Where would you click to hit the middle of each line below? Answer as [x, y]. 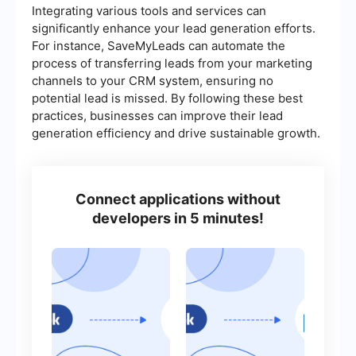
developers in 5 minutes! [178, 219]
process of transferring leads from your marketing [172, 64]
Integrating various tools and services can [149, 11]
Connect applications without [178, 199]
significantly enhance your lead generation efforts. [174, 29]
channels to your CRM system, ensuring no [153, 81]
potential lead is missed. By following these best [167, 99]
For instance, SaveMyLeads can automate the [159, 46]
